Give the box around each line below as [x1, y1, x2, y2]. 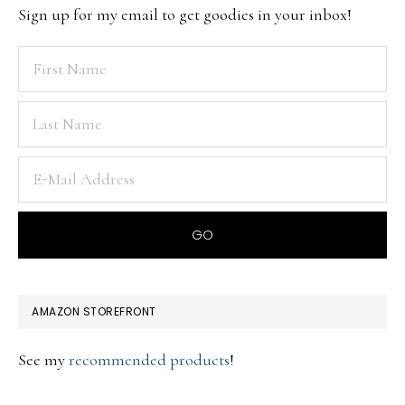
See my [18, 349, 69, 370]
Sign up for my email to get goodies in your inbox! [18, 4, 352, 24]
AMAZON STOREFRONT [32, 303, 156, 319]
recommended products [69, 349, 230, 370]
